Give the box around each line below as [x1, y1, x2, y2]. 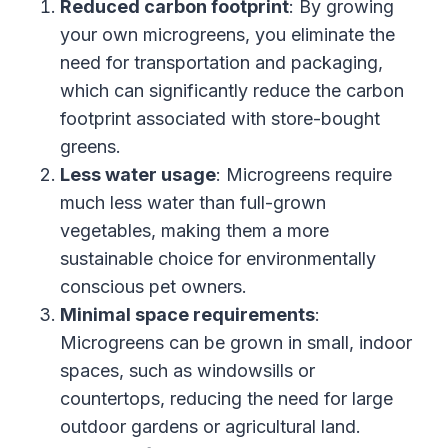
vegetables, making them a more [60, 220, 329, 242]
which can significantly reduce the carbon [60, 80, 404, 102]
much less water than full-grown [60, 192, 326, 214]
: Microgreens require [216, 164, 392, 186]
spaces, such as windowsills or [60, 360, 315, 382]
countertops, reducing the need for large [60, 388, 393, 410]
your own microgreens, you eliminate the [60, 24, 395, 46]
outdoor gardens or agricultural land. [60, 416, 361, 438]
